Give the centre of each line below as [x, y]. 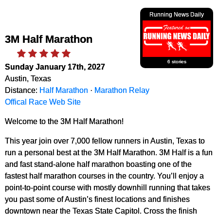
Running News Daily [177, 15]
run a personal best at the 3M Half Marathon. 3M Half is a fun [109, 153]
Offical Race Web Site [43, 102]
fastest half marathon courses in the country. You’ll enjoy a [104, 176]
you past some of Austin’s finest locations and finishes [97, 199]
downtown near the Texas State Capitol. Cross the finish [101, 211]
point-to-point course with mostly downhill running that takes [108, 188]
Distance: [22, 90]
